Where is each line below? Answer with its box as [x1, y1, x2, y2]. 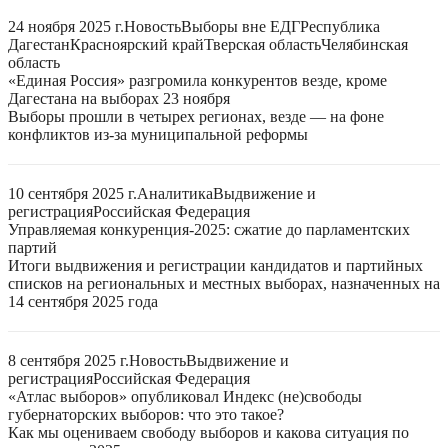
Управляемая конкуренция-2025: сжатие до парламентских [8, 221, 410, 238]
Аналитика [137, 185, 213, 202]
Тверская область [204, 36, 321, 53]
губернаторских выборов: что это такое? [8, 406, 284, 423]
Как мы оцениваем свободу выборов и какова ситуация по [8, 424, 409, 441]
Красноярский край [70, 36, 204, 53]
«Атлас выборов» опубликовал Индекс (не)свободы [8, 388, 362, 405]
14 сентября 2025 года [8, 293, 158, 310]
